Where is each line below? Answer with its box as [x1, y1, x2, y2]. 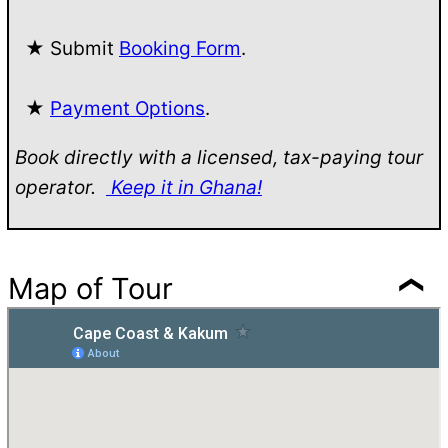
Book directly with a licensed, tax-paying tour [15, 145, 423, 169]
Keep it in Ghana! [106, 175, 262, 199]
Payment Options [50, 96, 205, 120]
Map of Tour [8, 270, 173, 306]
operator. [15, 175, 106, 199]
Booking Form [119, 36, 241, 60]
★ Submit [15, 36, 119, 60]
